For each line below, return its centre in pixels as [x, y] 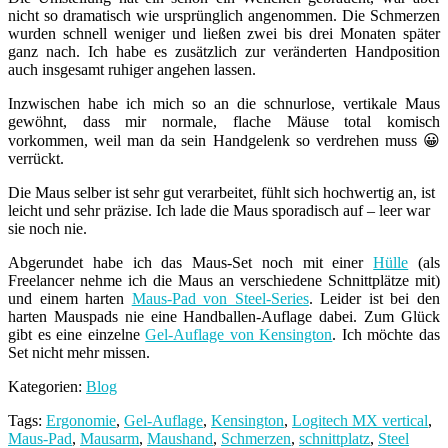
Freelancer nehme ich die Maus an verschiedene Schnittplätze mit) [224, 280]
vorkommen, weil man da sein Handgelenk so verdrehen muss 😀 [224, 140]
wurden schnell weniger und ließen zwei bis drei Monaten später [224, 33]
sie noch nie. [47, 228]
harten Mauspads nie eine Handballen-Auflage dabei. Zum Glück [224, 316]
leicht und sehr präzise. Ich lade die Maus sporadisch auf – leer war [219, 210]
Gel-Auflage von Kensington [239, 334]
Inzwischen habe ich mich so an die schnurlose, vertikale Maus [224, 103]
